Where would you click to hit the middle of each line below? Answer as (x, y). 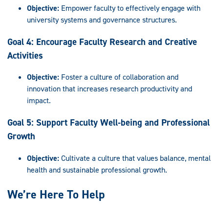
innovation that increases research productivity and (109, 89)
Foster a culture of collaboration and (119, 77)
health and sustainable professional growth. (97, 170)
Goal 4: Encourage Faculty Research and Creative (102, 42)
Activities (25, 55)
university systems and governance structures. (102, 20)
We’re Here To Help (56, 194)
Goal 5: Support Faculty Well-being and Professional (109, 123)
